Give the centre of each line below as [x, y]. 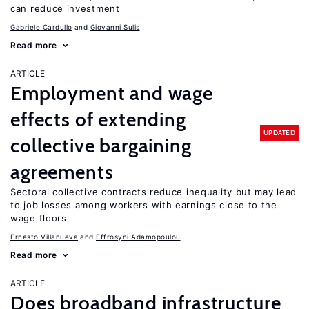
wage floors [39, 218]
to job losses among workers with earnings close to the [144, 205]
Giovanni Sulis [115, 27]
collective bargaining [101, 146]
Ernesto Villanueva [44, 237]
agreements [62, 172]
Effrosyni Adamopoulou [138, 237]
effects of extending [98, 119]
